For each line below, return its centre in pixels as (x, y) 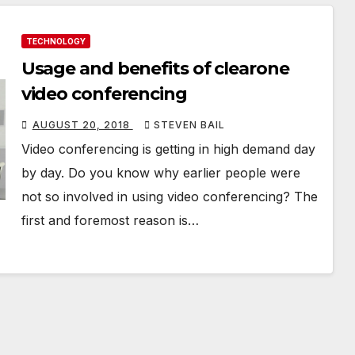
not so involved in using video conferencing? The (169, 197)
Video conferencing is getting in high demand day (168, 149)
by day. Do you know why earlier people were (160, 173)
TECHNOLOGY (55, 41)
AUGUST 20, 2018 (82, 125)
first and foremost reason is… (110, 220)
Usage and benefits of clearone (155, 69)
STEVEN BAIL (189, 125)
